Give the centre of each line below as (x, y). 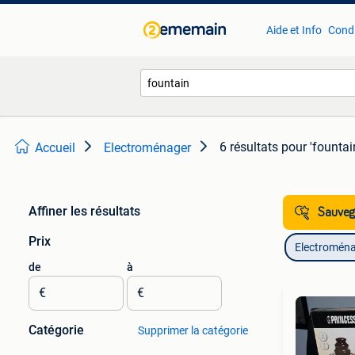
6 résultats (249, 147)
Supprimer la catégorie (193, 330)
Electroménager (147, 148)
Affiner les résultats (84, 211)
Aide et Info (294, 30)
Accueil (55, 148)
